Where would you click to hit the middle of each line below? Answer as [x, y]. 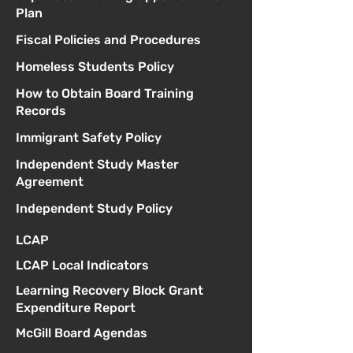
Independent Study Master [97, 165]
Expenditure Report [76, 308]
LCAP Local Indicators [82, 266]
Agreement [50, 182]
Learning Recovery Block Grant [110, 291]
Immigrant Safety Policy [89, 138]
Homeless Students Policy [95, 67]
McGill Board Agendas [82, 333]
